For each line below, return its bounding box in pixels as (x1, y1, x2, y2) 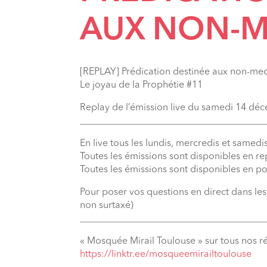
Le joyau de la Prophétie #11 (80, 80, 203, 90)
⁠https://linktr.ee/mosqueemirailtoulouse (80, 250, 252, 259)
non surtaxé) (80, 201, 134, 210)
